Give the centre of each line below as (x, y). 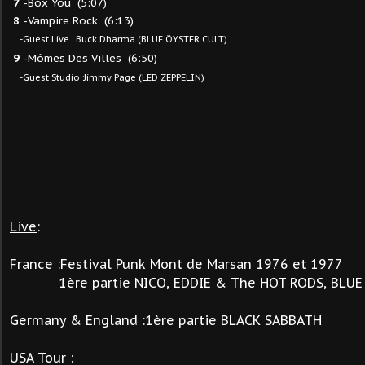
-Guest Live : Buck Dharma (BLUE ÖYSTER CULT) (123, 39)
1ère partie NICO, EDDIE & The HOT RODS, (170, 283)
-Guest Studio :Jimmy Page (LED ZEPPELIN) (112, 77)
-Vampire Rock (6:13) (77, 20)
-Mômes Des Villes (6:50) (88, 58)
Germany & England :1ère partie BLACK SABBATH (166, 320)
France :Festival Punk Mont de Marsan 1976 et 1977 (176, 264)
